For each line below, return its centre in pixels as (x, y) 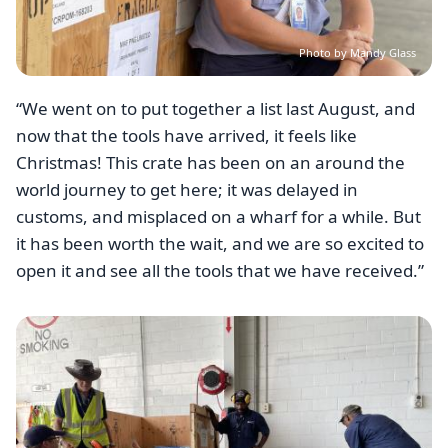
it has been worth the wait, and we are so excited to (220, 243)
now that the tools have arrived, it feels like (186, 135)
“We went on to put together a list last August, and (215, 108)
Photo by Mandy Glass (357, 52)
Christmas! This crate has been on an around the (210, 162)
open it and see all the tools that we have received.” (220, 270)
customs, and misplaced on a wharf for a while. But (218, 216)
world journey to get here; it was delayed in (187, 189)
